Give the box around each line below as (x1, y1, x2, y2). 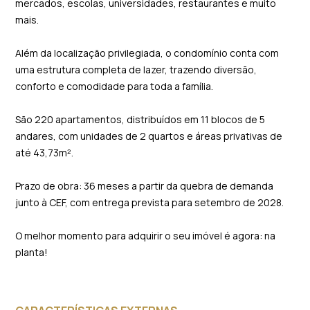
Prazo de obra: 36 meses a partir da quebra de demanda (15, 179, 274, 192)
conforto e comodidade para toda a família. (15, 80, 214, 93)
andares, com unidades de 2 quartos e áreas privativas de (15, 129, 283, 143)
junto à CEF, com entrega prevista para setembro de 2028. (15, 196, 284, 209)
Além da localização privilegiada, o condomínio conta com (15, 46, 280, 60)
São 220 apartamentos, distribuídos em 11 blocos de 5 (15, 113, 266, 126)
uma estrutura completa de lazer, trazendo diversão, (15, 63, 257, 76)
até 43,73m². (15, 146, 74, 159)
